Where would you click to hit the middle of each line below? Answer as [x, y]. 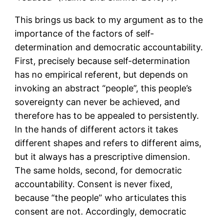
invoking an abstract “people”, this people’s [103, 88]
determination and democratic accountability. [109, 47]
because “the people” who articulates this [101, 198]
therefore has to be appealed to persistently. [107, 116]
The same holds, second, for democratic [99, 171]
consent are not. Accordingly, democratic [101, 212]
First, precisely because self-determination [103, 61]
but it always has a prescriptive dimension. [103, 157]
